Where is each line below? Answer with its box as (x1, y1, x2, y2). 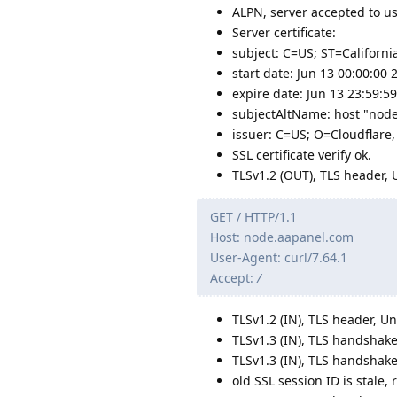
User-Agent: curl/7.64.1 (210, 249, 347, 267)
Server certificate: (232, 24, 336, 42)
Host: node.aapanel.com (210, 229, 354, 246)
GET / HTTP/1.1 (210, 208, 297, 226)
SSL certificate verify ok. (232, 146, 371, 164)
